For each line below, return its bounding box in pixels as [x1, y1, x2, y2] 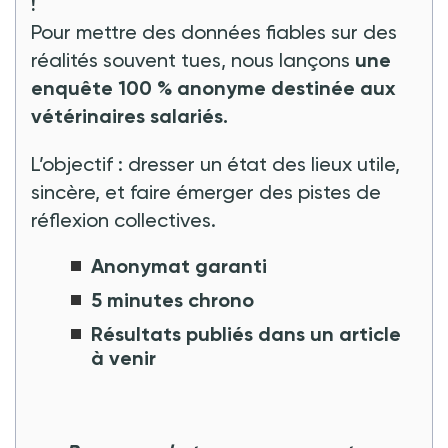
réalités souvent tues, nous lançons [31, 47, 355, 72]
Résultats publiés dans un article [91, 321, 401, 346]
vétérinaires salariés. [31, 103, 228, 128]
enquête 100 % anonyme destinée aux [31, 75, 396, 100]
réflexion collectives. [31, 207, 216, 232]
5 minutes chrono [91, 287, 254, 312]
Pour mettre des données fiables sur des [31, 19, 397, 44]
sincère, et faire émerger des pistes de [31, 179, 381, 204]
